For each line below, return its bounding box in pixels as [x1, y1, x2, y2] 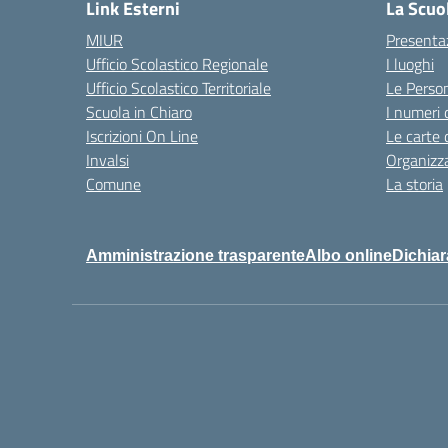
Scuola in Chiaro [86, 100, 192, 124]
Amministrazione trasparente [86, 247, 305, 264]
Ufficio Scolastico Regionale [86, 52, 268, 76]
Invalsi [86, 148, 129, 172]
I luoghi [386, 52, 434, 76]
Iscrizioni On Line [86, 124, 198, 148]
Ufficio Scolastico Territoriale [86, 76, 271, 100]
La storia [386, 172, 443, 196]
